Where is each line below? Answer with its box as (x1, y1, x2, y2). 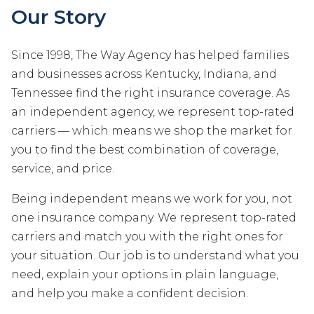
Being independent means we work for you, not (11, 192, 292, 205)
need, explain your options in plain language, (11, 268, 278, 281)
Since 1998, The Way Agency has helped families (11, 48, 289, 62)
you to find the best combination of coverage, (11, 143, 278, 156)
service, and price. (11, 162, 114, 175)
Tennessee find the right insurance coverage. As (11, 86, 289, 100)
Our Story (11, 5, 106, 29)
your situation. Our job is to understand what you (11, 249, 299, 262)
